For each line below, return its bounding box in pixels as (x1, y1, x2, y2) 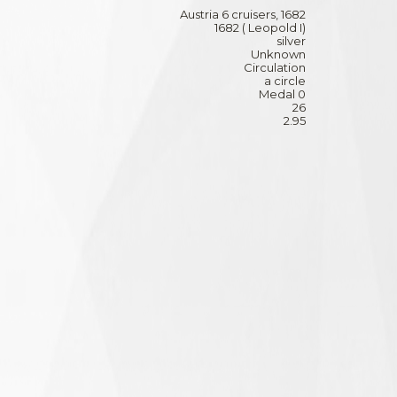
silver (276, 33, 306, 48)
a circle (264, 73, 306, 88)
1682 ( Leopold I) (214, 19, 306, 35)
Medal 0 (259, 86, 306, 101)
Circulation (244, 59, 306, 74)
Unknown (251, 46, 306, 61)
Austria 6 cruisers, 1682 (180, 6, 306, 21)
